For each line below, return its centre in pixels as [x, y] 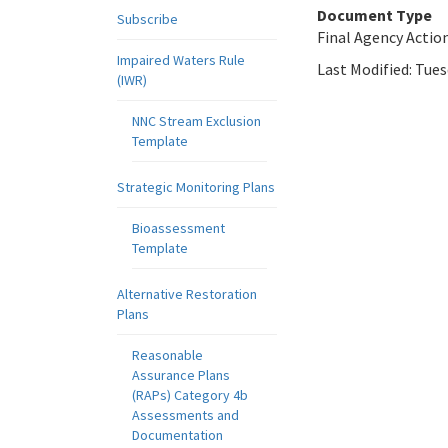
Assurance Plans [181, 375]
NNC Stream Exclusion [196, 121]
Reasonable [167, 355]
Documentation [177, 435]
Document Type [374, 15]
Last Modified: [366, 69]
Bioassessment [178, 228]
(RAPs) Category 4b [190, 395]
